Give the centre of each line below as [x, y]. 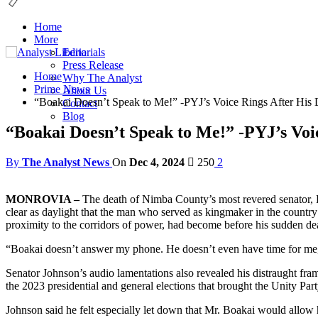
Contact [80, 103]
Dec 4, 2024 [157, 162]
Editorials [84, 52]
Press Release [93, 65]
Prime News [62, 89]
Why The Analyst [102, 78]
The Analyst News [66, 162]
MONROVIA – [43, 199]
